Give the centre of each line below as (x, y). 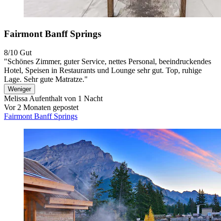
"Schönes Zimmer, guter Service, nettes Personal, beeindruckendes (108, 62)
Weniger (19, 89)
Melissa (16, 99)
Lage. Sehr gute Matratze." (46, 79)
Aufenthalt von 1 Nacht (65, 99)
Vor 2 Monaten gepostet (41, 108)
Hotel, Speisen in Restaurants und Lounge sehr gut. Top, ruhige (103, 71)
